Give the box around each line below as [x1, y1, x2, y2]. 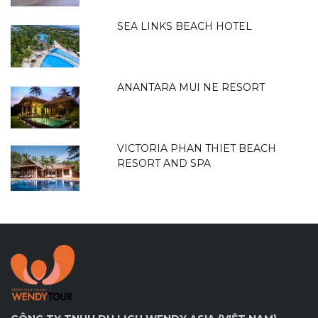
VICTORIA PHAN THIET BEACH [117, 141, 277, 155]
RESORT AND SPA [117, 156, 212, 170]
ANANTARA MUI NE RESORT [117, 80, 265, 94]
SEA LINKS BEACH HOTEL [117, 19, 253, 33]
